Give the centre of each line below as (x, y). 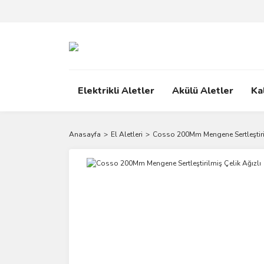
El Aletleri (127, 134)
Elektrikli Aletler (116, 91)
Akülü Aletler (203, 91)
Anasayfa (85, 134)
